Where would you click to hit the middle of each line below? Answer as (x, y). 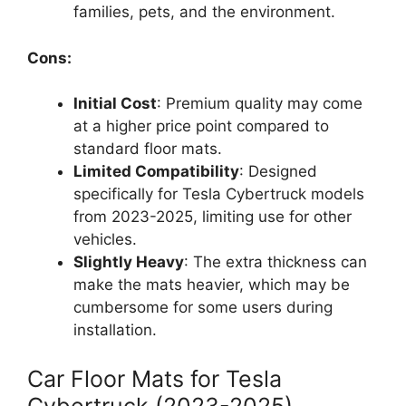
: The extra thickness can (275, 262)
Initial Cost (115, 104)
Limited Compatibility (156, 172)
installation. (115, 330)
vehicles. (105, 240)
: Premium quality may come (260, 104)
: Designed (278, 172)
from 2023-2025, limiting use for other (213, 217)
